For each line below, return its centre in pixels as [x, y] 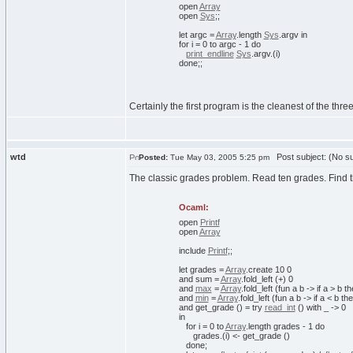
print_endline [210, 54]
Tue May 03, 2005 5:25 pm [219, 157]
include [192, 251]
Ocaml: [193, 207]
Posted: [153, 157]
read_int [280, 307]
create [260, 269]
